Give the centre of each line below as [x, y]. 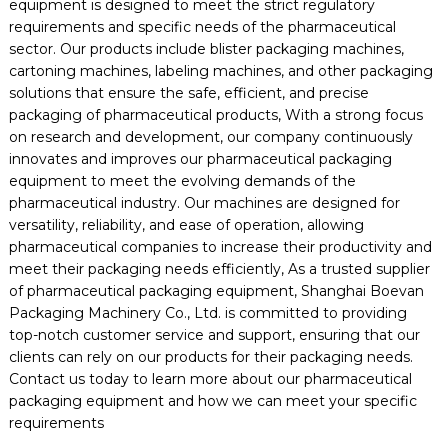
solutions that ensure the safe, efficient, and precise [188, 93]
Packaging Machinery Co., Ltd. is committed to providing [207, 313]
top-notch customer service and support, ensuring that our [214, 335]
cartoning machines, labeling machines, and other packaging [220, 71]
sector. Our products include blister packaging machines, [206, 49]
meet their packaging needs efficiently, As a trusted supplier [219, 269]
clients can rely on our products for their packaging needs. [210, 357]
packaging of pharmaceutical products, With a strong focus [215, 115]
